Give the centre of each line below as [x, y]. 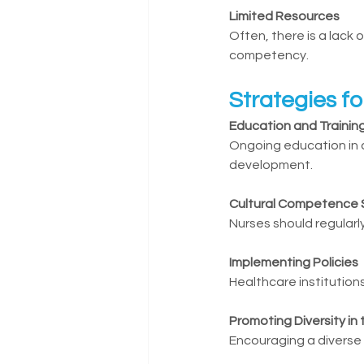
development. [271, 165]
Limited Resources [284, 16]
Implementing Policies [294, 262]
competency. [269, 55]
